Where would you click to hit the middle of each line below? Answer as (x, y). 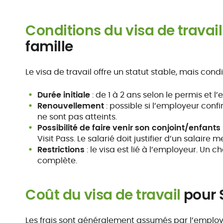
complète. (57, 161)
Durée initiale (64, 95)
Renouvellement (71, 106)
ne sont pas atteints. (77, 117)
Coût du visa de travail (103, 195)
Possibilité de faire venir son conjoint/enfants (129, 128)
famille (49, 47)
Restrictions (61, 150)
